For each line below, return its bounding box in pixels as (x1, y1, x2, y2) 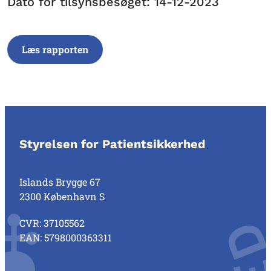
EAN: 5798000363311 (19, 231, 112, 244)
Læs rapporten (22, 43, 88, 56)
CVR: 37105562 (19, 217, 85, 229)
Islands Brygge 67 (19, 175, 100, 188)
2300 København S (19, 190, 105, 203)
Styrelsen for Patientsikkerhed (19, 137, 206, 151)
